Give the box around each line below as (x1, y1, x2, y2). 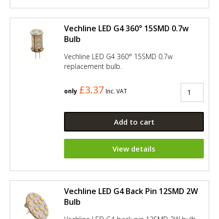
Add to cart (113, 116, 154, 127)
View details (112, 143, 155, 153)
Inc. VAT (106, 87, 127, 95)
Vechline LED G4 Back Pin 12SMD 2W (64, 185, 198, 197)
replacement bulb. (64, 61, 122, 71)
